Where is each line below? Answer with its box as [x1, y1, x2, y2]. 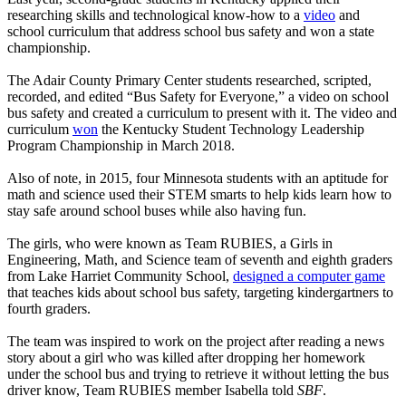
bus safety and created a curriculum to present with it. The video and [7, 105, 397, 121]
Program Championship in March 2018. [7, 138, 235, 154]
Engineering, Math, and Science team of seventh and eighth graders [7, 252, 392, 268]
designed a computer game [233, 268, 385, 285]
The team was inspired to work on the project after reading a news [7, 333, 384, 350]
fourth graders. [7, 301, 91, 317]
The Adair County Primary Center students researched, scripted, [7, 72, 372, 89]
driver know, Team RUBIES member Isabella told [7, 382, 297, 399]
